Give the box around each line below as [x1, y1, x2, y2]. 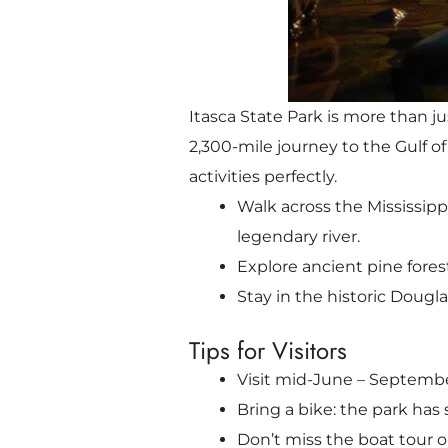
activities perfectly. [188, 167, 337, 187]
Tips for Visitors [188, 333, 347, 369]
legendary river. [236, 227, 360, 247]
